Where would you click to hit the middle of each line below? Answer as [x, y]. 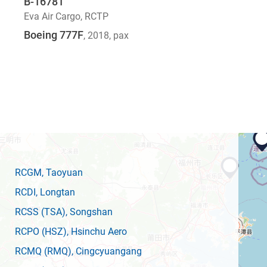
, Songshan [89, 212]
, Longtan [55, 192]
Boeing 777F [54, 35]
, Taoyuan [62, 172]
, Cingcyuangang [107, 251]
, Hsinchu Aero [97, 231]
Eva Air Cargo [52, 16]
